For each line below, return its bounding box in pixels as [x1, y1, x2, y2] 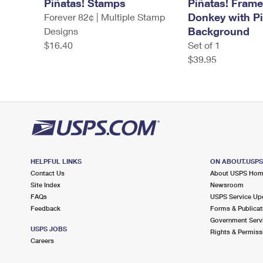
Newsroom [210, 181, 244, 188]
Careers [31, 237, 54, 244]
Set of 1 [187, 39, 220, 50]
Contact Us [31, 169, 65, 177]
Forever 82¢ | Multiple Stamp [44, 11, 165, 22]
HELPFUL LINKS [31, 157, 82, 165]
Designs [44, 25, 78, 36]
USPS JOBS [31, 225, 67, 232]
